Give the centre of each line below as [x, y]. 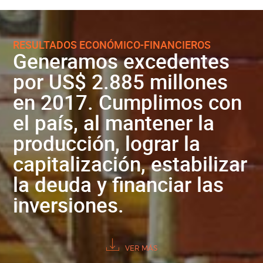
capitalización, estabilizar [130, 163]
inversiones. [69, 205]
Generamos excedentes [122, 61]
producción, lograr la [107, 143]
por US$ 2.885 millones [121, 81]
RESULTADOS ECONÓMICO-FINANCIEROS [112, 45]
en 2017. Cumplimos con [128, 102]
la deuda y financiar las [119, 184]
